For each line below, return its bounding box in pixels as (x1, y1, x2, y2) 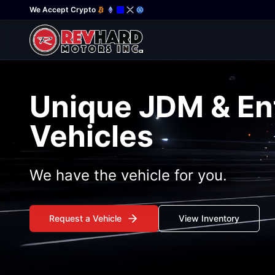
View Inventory (179, 212, 239, 223)
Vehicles (29, 117, 153, 154)
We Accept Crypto (29, 5, 96, 14)
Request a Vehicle (49, 212, 122, 223)
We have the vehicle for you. (29, 166, 227, 184)
